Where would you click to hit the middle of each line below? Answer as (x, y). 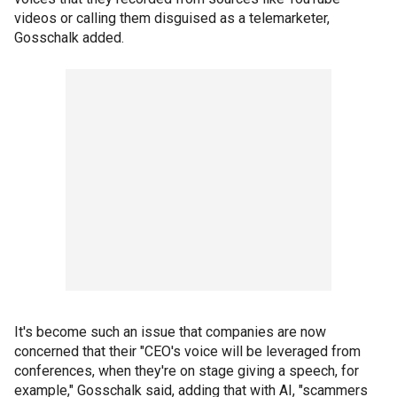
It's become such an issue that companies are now (170, 331)
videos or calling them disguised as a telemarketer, (172, 18)
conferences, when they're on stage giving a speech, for (187, 370)
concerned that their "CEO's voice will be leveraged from (187, 351)
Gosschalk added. (71, 37)
